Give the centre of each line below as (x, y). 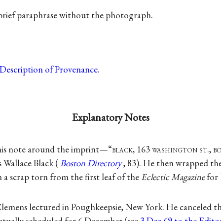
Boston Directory (91, 163)
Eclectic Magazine (173, 177)
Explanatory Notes (110, 117)
